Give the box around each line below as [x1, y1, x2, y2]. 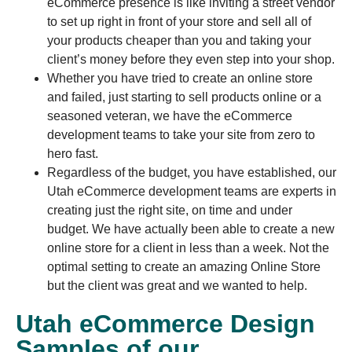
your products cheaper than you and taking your [47, 33, 311, 47]
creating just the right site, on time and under [47, 203, 292, 217]
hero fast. [47, 146, 98, 160]
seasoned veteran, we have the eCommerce [47, 108, 292, 123]
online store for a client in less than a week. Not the [47, 240, 329, 255]
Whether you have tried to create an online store [47, 71, 313, 85]
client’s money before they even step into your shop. [47, 52, 335, 66]
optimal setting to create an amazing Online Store [47, 259, 321, 273]
